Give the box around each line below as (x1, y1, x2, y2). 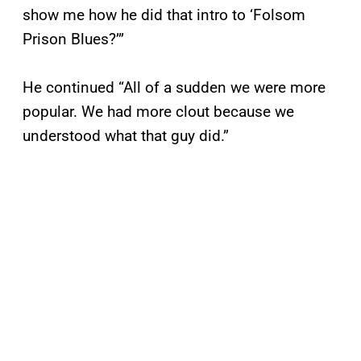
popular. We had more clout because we (23, 102, 294, 122)
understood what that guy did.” (23, 127, 229, 146)
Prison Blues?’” (23, 30, 124, 49)
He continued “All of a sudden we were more (23, 78, 326, 98)
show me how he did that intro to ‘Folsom (23, 6, 305, 25)
